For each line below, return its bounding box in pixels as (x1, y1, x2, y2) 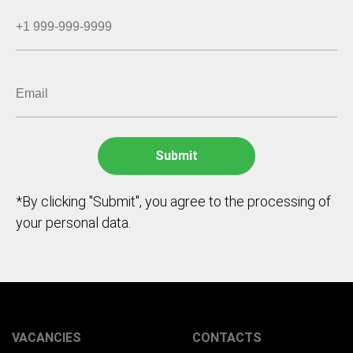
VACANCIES (12, 330, 81, 345)
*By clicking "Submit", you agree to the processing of (16, 193, 331, 210)
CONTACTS (192, 330, 262, 345)
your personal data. (16, 214, 131, 231)
